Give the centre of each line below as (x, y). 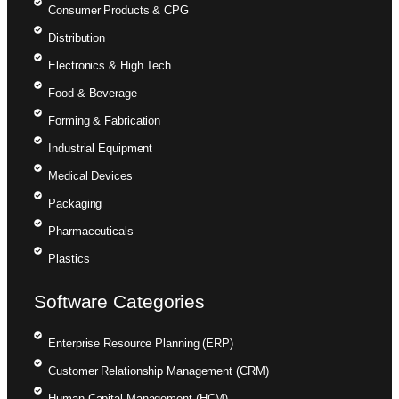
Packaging (75, 203)
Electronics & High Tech (110, 65)
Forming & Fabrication (105, 120)
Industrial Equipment (101, 148)
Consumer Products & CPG (118, 10)
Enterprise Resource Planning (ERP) (141, 343)
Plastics (69, 258)
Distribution (77, 37)
